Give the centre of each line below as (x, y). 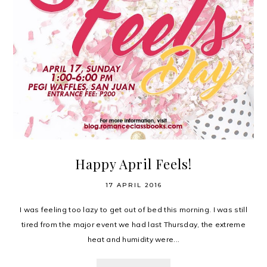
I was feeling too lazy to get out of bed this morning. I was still (133, 210)
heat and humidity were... (133, 240)
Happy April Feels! (133, 164)
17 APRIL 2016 (133, 185)
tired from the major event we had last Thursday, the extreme (133, 225)
